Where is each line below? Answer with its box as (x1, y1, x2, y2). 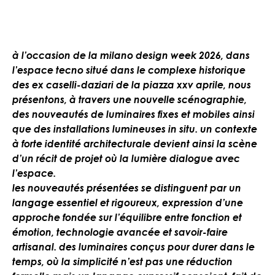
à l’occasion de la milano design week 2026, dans (12, 49, 250, 62)
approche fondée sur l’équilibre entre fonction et (12, 211, 242, 224)
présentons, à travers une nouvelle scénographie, (12, 93, 247, 106)
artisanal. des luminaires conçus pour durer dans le (12, 241, 255, 254)
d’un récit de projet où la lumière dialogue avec (12, 152, 240, 165)
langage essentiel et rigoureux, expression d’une (12, 196, 243, 209)
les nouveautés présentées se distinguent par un (12, 182, 241, 195)
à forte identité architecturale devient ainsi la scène (12, 137, 257, 150)
